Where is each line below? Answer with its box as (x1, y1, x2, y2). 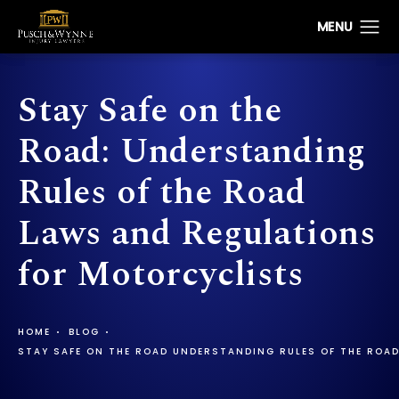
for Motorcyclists (18, 248, 304, 302)
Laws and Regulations (18, 208, 376, 261)
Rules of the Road (18, 167, 306, 220)
